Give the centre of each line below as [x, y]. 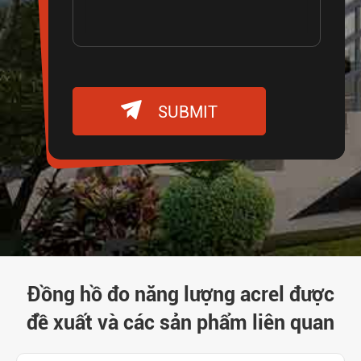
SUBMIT [186, 112]
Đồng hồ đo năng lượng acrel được [180, 295]
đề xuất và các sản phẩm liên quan [180, 323]
